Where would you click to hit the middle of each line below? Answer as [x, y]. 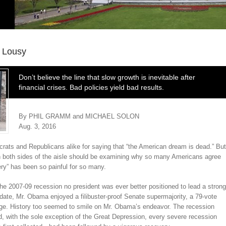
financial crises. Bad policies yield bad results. [91, 87]
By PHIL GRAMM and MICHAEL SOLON [79, 116]
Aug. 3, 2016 [38, 126]
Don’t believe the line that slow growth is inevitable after [107, 77]
